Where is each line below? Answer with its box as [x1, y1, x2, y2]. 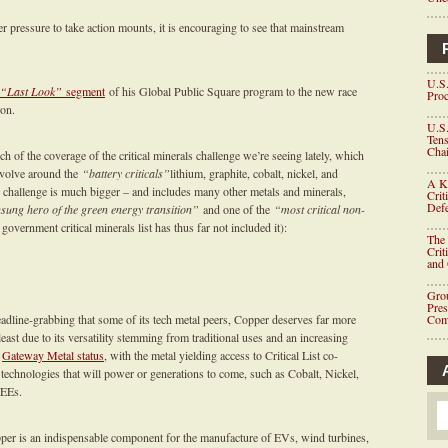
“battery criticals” [82, 165, 170, 181]
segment [62, 83, 105, 99]
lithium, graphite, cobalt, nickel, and [170, 165, 338, 181]
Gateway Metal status [2, 347, 104, 363]
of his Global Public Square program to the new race [105, 83, 357, 99]
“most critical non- [274, 201, 365, 217]
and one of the [199, 201, 274, 217]
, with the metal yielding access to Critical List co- [104, 347, 338, 363]
